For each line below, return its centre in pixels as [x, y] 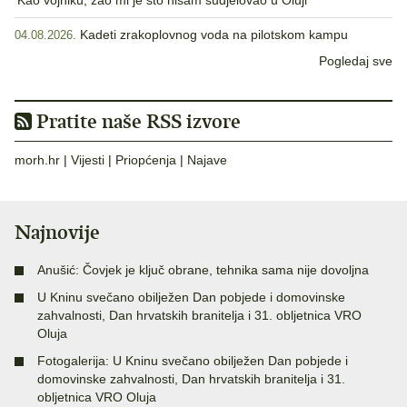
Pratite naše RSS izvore [136, 122]
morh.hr [37, 160]
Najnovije [57, 233]
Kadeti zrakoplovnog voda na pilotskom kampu [214, 35]
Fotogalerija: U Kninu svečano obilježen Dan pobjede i [193, 361]
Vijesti [88, 160]
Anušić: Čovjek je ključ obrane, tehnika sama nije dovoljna [203, 270]
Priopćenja [146, 160]
